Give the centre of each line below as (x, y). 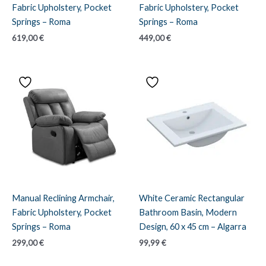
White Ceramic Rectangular (192, 198)
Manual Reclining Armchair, (63, 198)
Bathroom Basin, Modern (188, 212)
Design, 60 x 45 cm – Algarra (193, 226)
